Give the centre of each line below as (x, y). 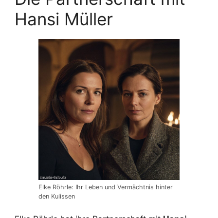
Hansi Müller (64, 19)
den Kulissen (57, 196)
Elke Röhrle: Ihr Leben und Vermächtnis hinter (106, 187)
